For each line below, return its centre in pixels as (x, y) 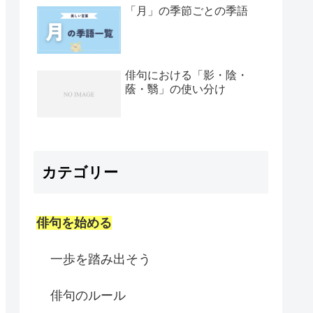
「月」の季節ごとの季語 (187, 11)
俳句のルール (88, 296)
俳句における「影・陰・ (187, 75)
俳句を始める (74, 223)
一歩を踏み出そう (101, 260)
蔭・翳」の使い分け (175, 89)
